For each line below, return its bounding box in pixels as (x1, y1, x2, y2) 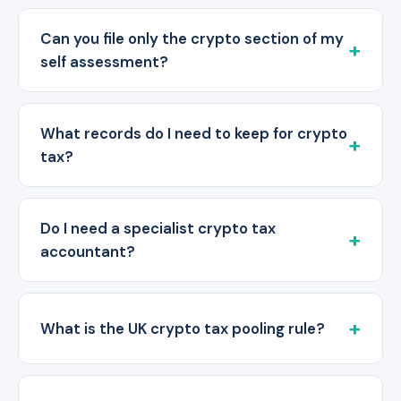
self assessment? (40, 52, 168, 73)
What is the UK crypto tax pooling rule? (40, 319, 325, 339)
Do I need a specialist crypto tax (40, 218, 276, 239)
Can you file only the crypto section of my (40, 29, 344, 49)
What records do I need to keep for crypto (40, 124, 347, 144)
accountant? (40, 242, 135, 262)
